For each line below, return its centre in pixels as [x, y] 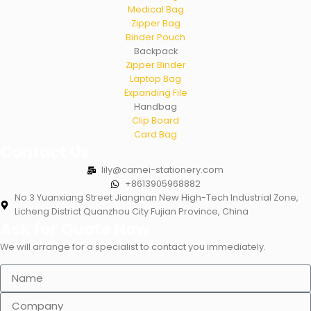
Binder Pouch [155, 37]
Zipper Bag [155, 24]
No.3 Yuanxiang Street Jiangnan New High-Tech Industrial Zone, [156, 198]
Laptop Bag [155, 79]
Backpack [155, 51]
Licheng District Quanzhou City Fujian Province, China [131, 212]
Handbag [155, 107]
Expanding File [155, 93]
